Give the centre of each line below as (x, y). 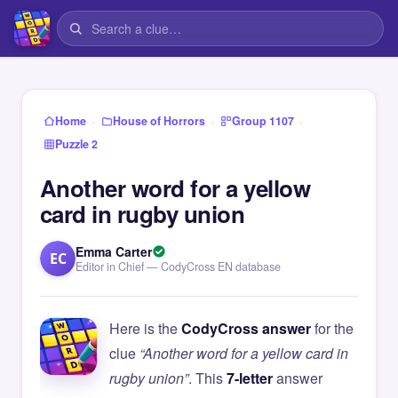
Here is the (145, 328)
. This (207, 378)
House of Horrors (159, 121)
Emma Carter (114, 251)
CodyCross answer (246, 328)
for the (332, 328)
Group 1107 (263, 121)
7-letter (250, 378)
